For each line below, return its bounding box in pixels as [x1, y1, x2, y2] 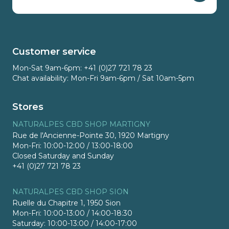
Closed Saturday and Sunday [12, 151, 114, 161]
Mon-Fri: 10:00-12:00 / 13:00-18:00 [12, 141, 133, 151]
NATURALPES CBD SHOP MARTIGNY [12, 120, 150, 129]
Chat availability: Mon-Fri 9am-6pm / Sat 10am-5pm [12, 74, 194, 83]
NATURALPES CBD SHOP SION [12, 187, 129, 197]
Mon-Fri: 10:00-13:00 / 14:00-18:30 [12, 209, 132, 218]
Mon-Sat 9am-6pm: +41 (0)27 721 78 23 [12, 63, 152, 73]
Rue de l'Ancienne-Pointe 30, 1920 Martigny [12, 131, 169, 141]
